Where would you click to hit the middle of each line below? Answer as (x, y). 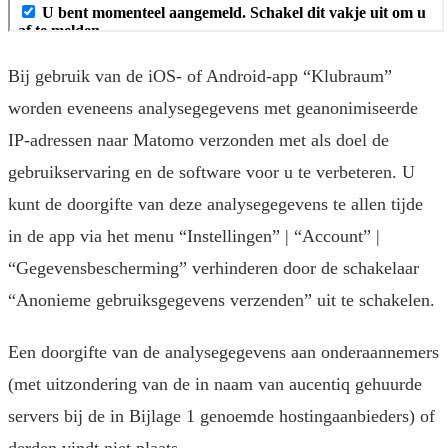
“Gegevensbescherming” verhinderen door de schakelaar (213, 268)
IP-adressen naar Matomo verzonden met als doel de (198, 140)
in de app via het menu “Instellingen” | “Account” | (194, 236)
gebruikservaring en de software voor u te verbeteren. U (211, 172)
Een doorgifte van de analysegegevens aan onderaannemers (223, 352)
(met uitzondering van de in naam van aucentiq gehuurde (215, 384)
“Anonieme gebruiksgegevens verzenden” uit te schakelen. (221, 300)
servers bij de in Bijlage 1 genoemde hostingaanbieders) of (221, 416)
